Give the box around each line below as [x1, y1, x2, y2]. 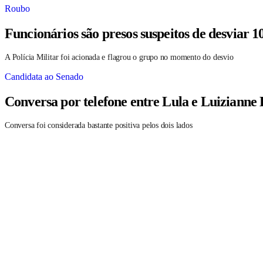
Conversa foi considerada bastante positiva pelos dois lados [5, 120, 193, 130]
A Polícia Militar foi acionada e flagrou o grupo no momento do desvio [5, 52, 234, 62]
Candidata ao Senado [5, 71, 83, 82]
